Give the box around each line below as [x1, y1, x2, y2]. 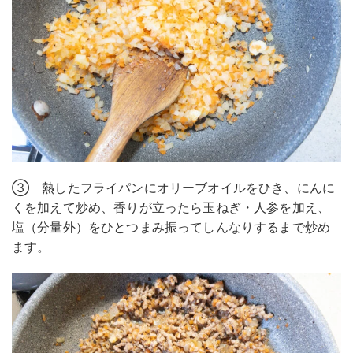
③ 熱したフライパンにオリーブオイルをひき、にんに [12, 179, 336, 195]
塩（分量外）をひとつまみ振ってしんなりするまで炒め [12, 218, 330, 235]
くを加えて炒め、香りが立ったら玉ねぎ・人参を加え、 [12, 199, 331, 215]
